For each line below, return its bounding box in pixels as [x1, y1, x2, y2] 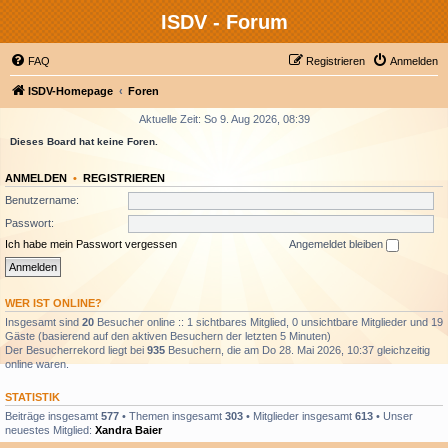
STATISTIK [5, 390, 60, 403]
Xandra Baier [95, 423, 162, 436]
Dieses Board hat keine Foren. [10, 136, 158, 147]
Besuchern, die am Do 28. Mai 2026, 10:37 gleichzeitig [165, 343, 430, 356]
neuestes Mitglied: [5, 423, 95, 436]
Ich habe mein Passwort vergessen [5, 238, 177, 250]
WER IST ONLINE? [5, 296, 102, 309]
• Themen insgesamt [119, 409, 225, 422]
